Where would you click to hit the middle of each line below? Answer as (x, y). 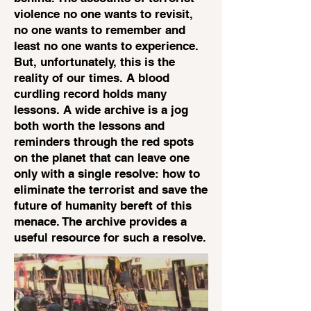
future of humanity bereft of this (103, 205)
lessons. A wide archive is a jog (101, 110)
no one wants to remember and (100, 30)
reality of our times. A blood (92, 78)
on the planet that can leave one (102, 158)
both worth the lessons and (89, 126)
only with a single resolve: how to (107, 174)
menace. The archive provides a (100, 221)
